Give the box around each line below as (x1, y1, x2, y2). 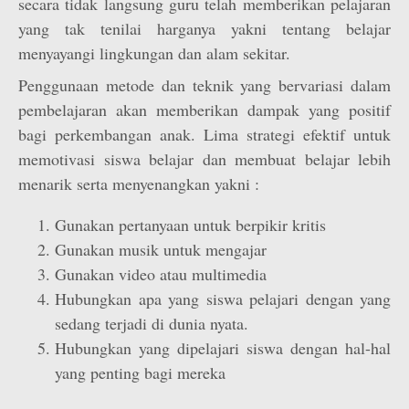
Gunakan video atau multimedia (55, 263, 267, 285)
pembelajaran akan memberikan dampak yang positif (18, 99, 391, 121)
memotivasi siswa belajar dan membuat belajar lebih (18, 148, 391, 170)
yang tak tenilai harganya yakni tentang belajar (18, 17, 391, 39)
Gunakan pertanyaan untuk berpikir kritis (55, 214, 326, 236)
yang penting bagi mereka (55, 362, 225, 383)
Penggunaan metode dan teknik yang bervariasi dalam (18, 74, 391, 96)
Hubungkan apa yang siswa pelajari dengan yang (55, 288, 391, 309)
